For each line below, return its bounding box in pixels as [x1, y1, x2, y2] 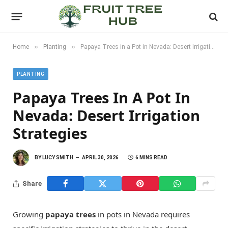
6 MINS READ [135, 154, 167, 160]
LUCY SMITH [42, 154, 73, 160]
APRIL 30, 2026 [82, 154, 119, 160]
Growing [13, 209, 45, 219]
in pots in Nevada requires [96, 209, 190, 219]
